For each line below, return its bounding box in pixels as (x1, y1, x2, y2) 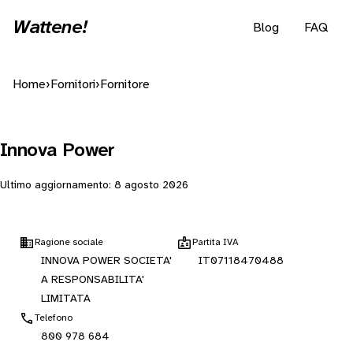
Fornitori (50, 78, 95, 91)
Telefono (35, 313, 72, 323)
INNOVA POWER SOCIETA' (41, 255, 172, 267)
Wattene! (13, 18, 87, 38)
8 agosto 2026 (114, 180, 188, 191)
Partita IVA (192, 237, 239, 247)
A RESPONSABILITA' (41, 274, 144, 286)
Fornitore (100, 78, 150, 91)
